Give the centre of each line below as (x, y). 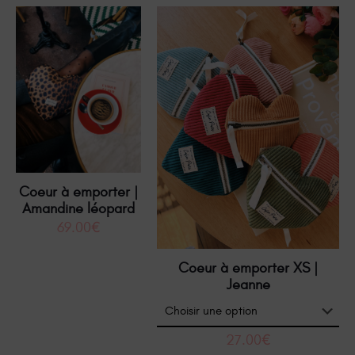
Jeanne (248, 285)
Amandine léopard (78, 209)
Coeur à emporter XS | (248, 269)
